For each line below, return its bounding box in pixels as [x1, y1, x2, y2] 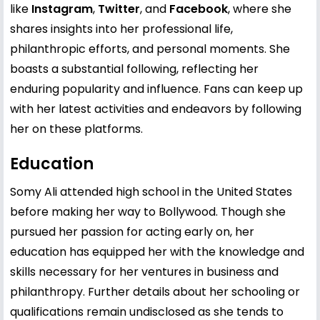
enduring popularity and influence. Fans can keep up [10, 80, 303, 97]
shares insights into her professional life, [10, 20, 233, 37]
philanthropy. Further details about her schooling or [10, 283, 300, 300]
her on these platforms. [10, 120, 143, 137]
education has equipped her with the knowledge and [10, 243, 304, 260]
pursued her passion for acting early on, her [10, 223, 254, 240]
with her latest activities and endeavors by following [10, 100, 301, 117]
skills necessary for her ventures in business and [10, 263, 279, 280]
